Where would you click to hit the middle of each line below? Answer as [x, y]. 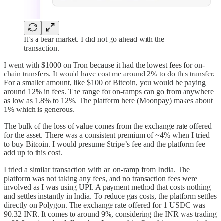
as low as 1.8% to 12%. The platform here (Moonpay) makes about [108, 100]
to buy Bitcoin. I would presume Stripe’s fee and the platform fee [105, 144]
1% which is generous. [39, 109]
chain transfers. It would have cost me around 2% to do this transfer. [109, 74]
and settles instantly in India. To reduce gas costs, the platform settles [110, 196]
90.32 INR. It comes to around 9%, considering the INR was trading [110, 214]
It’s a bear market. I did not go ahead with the [94, 39]
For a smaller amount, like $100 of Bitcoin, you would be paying [105, 82]
